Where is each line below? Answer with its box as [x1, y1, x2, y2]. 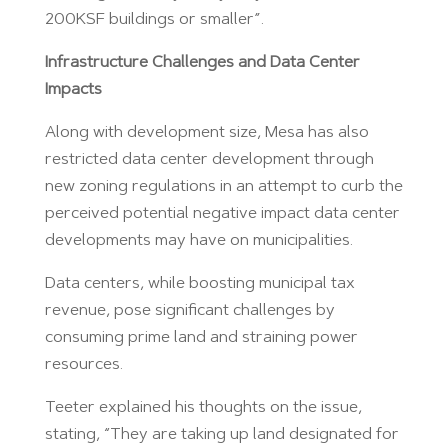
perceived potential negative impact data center [44, 205, 400, 222]
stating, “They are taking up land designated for [44, 426, 399, 443]
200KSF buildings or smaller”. [44, 11, 264, 28]
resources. [44, 356, 123, 373]
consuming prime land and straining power [44, 329, 358, 346]
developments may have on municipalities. [44, 232, 353, 249]
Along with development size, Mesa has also [44, 124, 369, 141]
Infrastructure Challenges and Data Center [44, 54, 360, 71]
